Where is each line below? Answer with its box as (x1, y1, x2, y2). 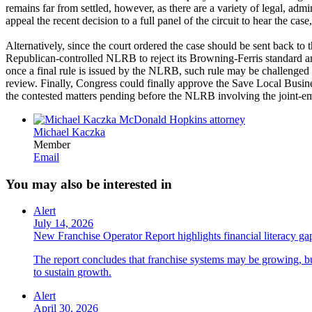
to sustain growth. (33, 266, 111, 279)
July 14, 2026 (33, 217, 93, 230)
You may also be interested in (6, 176, 172, 192)
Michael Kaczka (33, 125, 105, 138)
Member (33, 138, 70, 150)
